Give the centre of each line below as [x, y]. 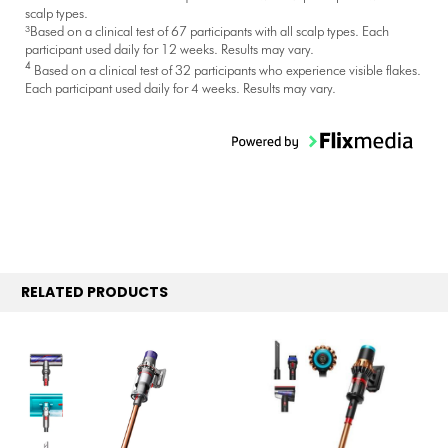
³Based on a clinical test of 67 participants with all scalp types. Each [207, 32]
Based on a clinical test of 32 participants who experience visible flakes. [226, 71]
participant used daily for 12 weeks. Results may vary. [170, 50]
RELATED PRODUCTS [94, 292]
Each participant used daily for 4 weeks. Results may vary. [181, 89]
